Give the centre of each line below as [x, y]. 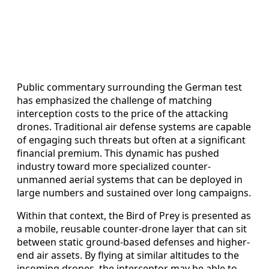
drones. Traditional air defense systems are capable [134, 127]
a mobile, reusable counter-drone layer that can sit [132, 229]
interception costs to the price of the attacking [122, 114]
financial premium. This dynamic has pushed [118, 153]
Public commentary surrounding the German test [129, 87]
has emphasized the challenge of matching [114, 101]
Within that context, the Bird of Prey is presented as [134, 216]
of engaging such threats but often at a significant [131, 140]
